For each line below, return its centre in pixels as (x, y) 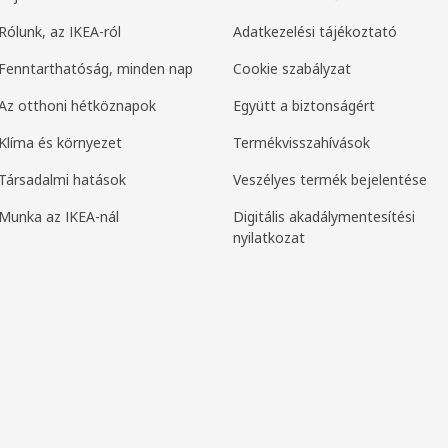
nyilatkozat (268, 238)
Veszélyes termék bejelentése (329, 180)
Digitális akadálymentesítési (323, 217)
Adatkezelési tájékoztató (314, 32)
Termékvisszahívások (301, 143)
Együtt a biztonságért (303, 106)
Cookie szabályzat (291, 69)
